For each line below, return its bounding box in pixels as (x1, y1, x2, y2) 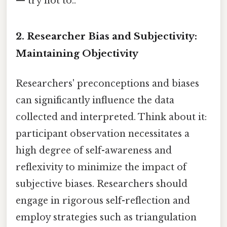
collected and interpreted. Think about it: (16, 111, 207, 123)
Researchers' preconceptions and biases (16, 78, 199, 90)
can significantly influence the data (16, 95, 174, 106)
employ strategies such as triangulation (16, 212, 197, 223)
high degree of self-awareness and (16, 145, 172, 157)
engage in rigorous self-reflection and (16, 195, 190, 207)
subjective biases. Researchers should (16, 178, 187, 190)
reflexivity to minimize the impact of (16, 162, 186, 173)
